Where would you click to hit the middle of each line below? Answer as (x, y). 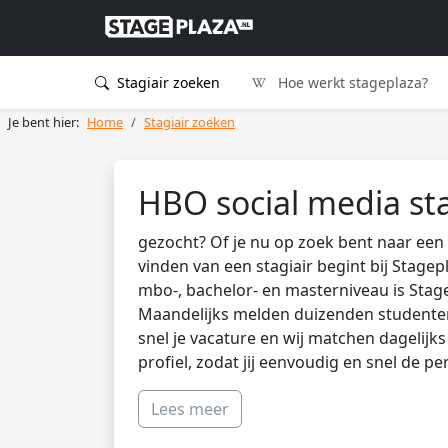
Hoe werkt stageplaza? (351, 82)
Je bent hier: (43, 122)
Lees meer (190, 409)
